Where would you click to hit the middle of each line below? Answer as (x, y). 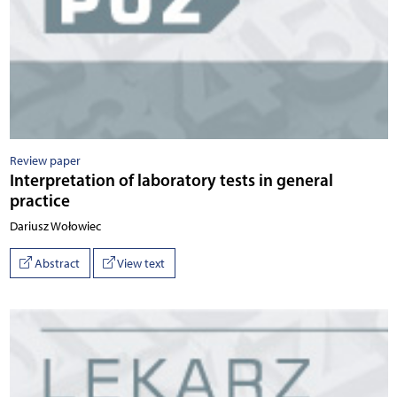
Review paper (45, 161)
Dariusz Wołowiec (55, 227)
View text (140, 263)
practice (39, 201)
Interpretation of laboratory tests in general (171, 180)
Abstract (56, 263)
